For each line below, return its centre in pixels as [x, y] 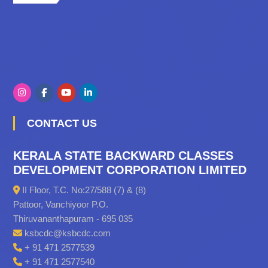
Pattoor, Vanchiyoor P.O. [60, 204]
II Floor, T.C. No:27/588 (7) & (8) [83, 190]
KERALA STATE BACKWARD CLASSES [123, 155]
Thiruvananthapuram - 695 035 [73, 218]
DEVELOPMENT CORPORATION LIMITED [130, 170]
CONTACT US [66, 123]
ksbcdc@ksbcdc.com [66, 233]
